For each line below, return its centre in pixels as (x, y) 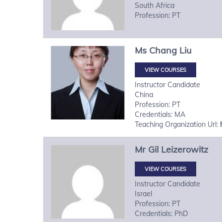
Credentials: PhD (161, 213)
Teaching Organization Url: (177, 124)
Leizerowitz (185, 149)
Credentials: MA (160, 114)
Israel (143, 194)
